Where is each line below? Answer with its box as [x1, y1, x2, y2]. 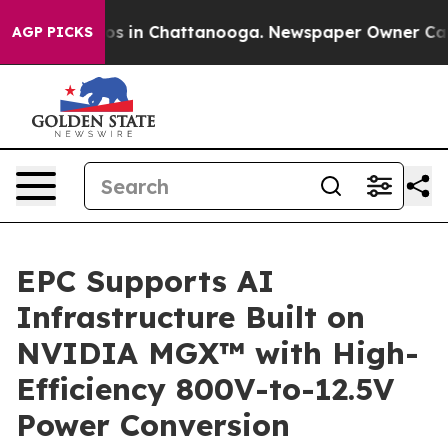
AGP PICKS [12, 23, 93, 41]
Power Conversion [16, 406, 290, 444]
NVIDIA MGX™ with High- [16, 334, 419, 372]
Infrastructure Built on [16, 298, 365, 336]
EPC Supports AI [16, 262, 274, 300]
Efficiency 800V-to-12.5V [16, 370, 394, 408]
